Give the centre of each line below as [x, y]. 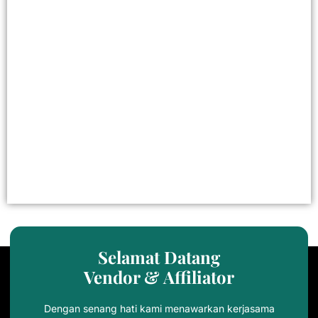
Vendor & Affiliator [159, 276]
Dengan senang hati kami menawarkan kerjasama [159, 308]
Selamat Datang [159, 257]
